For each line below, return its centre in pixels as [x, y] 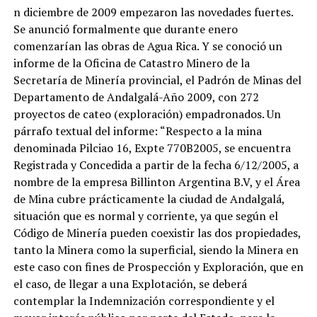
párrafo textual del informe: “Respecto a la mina [137, 131]
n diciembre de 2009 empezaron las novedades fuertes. [153, 12]
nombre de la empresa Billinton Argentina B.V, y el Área [156, 182]
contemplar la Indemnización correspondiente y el [144, 301]
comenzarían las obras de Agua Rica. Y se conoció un [148, 46]
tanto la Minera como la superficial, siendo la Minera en [156, 250]
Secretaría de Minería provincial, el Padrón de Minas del [157, 80]
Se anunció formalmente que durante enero [125, 29]
